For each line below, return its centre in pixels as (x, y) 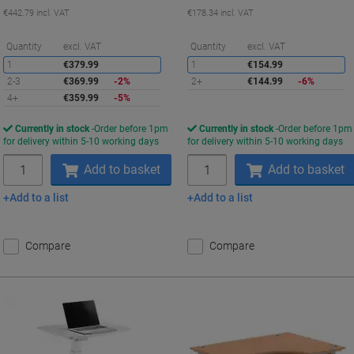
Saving (178, 46)
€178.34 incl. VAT (221, 13)
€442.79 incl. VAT (36, 13)
